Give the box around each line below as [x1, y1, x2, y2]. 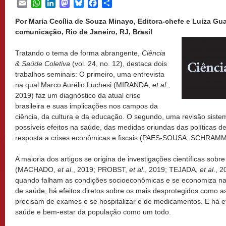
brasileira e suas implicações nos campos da [15, 102, 158, 110]
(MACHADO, [15, 165, 58, 174]
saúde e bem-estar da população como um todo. [15, 208, 171, 216]
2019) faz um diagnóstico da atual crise [15, 91, 141, 99]
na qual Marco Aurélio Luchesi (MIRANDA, [15, 81, 152, 89]
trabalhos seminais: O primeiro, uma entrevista [15, 70, 164, 78]
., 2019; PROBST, [71, 165, 129, 174]
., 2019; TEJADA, [143, 165, 200, 174]
